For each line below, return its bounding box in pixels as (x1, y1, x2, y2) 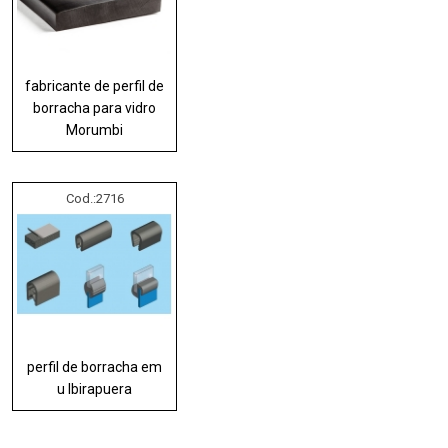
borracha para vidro (33, 99, 157, 116)
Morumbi (66, 121, 124, 138)
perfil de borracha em (27, 358, 163, 375)
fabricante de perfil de (25, 77, 165, 94)
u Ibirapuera (57, 380, 133, 397)
